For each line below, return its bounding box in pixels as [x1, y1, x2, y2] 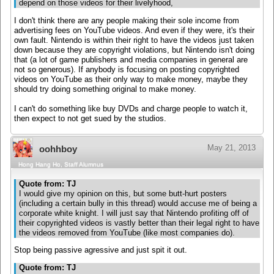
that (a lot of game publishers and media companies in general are [14, 55, 248, 64]
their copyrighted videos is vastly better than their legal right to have [19, 218, 259, 228]
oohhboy [39, 144, 77, 155]
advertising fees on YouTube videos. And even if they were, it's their [14, 26, 254, 35]
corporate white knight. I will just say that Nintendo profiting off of [19, 209, 249, 218]
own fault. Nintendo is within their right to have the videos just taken [14, 35, 254, 45]
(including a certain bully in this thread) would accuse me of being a [19, 199, 257, 208]
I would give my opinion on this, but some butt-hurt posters [19, 189, 227, 198]
